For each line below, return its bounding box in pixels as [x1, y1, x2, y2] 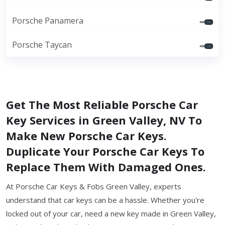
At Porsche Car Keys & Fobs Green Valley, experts [6, 181, 181, 191]
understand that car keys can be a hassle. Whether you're [6, 195, 204, 205]
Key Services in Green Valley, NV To [6, 113, 202, 128]
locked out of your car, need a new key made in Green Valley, [6, 208, 216, 218]
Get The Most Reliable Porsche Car [6, 97, 198, 112]
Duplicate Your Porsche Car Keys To [6, 144, 204, 159]
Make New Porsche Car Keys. [6, 128, 167, 143]
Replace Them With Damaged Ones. [6, 159, 206, 174]
